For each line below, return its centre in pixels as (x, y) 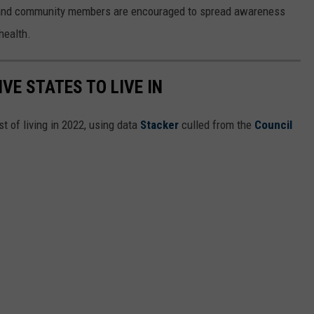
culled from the (217, 124)
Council (273, 124)
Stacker (159, 124)
